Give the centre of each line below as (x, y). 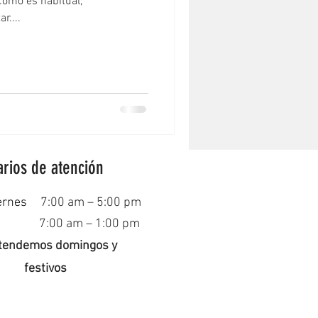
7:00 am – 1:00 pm (89, 224)
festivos (45, 268)
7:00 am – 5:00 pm (91, 202)
